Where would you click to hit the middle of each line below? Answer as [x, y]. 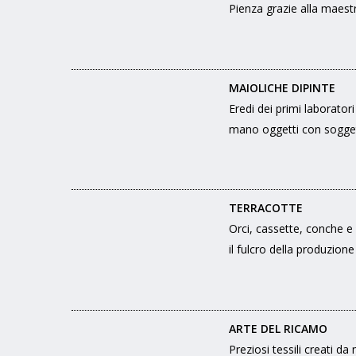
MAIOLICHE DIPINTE [282, 87]
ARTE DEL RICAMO [279, 328]
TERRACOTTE [266, 208]
